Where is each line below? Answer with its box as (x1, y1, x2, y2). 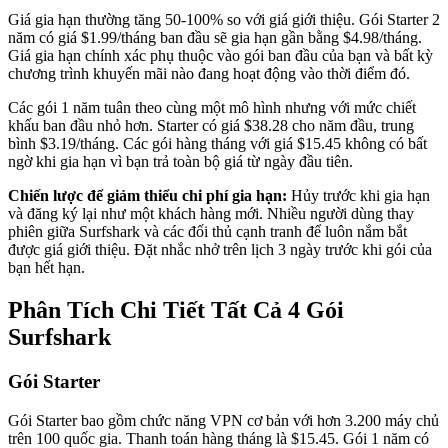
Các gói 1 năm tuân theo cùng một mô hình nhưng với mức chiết (8, 98, 416, 116)
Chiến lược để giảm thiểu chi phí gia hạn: (8, 186, 287, 204)
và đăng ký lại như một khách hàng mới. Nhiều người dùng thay (8, 204, 414, 222)
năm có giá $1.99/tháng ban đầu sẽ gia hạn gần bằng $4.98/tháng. (8, 28, 422, 46)
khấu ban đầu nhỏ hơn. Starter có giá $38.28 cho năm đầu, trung (8, 116, 414, 134)
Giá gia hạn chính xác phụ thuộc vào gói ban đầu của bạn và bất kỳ (8, 46, 433, 64)
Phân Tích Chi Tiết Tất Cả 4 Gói (8, 296, 344, 323)
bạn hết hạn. (8, 258, 85, 276)
